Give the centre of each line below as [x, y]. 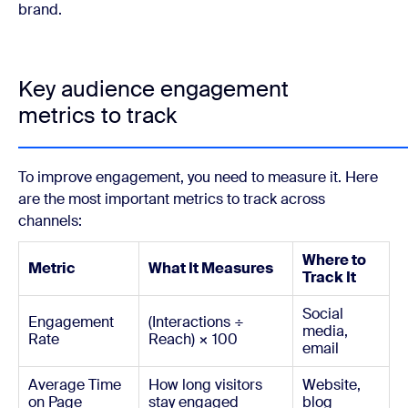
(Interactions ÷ [196, 322]
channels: [50, 221]
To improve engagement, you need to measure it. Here [198, 177]
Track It [329, 277]
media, [325, 331]
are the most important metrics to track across [172, 199]
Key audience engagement [153, 89]
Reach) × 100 [193, 339]
